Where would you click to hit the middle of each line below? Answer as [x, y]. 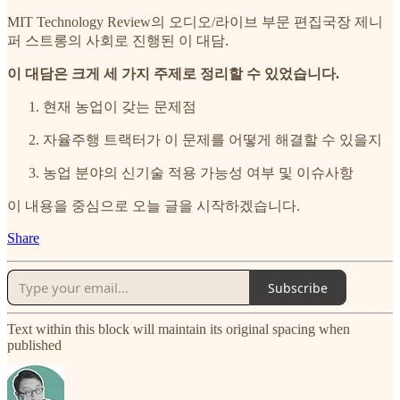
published [34, 346]
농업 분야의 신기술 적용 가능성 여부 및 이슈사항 [198, 173]
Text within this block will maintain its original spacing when [179, 329]
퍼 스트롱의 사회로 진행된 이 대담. [118, 41]
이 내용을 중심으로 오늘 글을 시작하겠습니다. [154, 206]
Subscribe [298, 287]
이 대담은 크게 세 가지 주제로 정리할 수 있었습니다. [173, 74]
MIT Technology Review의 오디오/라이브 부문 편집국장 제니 [195, 22]
